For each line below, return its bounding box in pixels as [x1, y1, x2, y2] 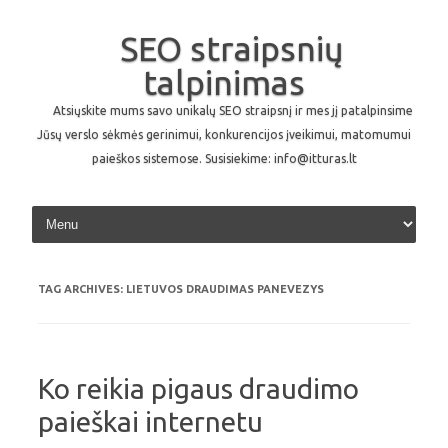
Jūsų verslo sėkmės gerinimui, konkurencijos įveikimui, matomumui [37, 128, 411, 141]
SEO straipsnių [119, 29, 344, 67]
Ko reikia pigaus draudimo [38, 373, 359, 404]
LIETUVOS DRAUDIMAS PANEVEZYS [126, 283, 324, 295]
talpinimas [143, 63, 305, 101]
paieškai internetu [38, 406, 263, 437]
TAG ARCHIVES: [38, 283, 126, 295]
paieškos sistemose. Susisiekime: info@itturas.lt [91, 152, 357, 165]
